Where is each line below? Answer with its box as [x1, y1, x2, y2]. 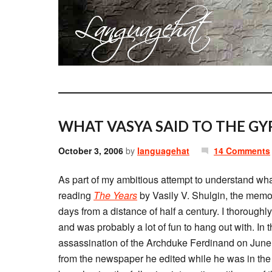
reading [58, 188, 93, 202]
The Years [93, 188, 137, 202]
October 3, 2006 [58, 144, 123, 157]
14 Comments [214, 144, 270, 157]
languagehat [137, 144, 189, 157]
